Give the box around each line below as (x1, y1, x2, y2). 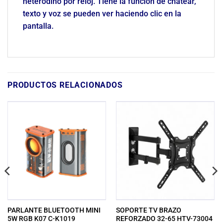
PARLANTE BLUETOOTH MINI (7, 206, 101, 214)
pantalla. (23, 21, 54, 31)
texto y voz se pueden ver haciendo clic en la (23, 8, 181, 18)
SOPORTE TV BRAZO (115, 206, 181, 214)
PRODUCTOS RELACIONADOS (7, 80, 123, 90)
